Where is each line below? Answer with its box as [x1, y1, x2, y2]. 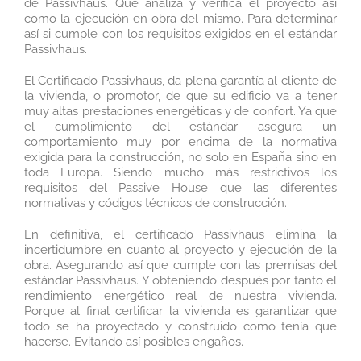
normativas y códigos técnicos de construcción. [24, 196, 287, 211]
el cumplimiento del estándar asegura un [24, 119, 337, 135]
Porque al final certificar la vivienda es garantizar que [24, 304, 337, 319]
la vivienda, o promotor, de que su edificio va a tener [24, 89, 337, 104]
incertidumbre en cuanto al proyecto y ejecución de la [24, 243, 337, 258]
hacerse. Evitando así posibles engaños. [24, 334, 243, 350]
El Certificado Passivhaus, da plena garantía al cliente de [24, 73, 337, 89]
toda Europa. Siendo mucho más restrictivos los [24, 165, 337, 180]
